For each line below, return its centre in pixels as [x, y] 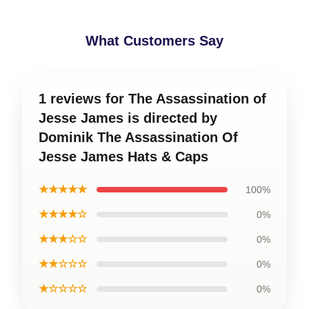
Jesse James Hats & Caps [123, 157]
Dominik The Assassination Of [138, 137]
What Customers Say [154, 41]
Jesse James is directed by [128, 118]
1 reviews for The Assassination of [152, 99]
